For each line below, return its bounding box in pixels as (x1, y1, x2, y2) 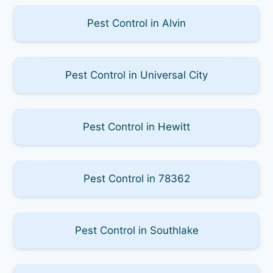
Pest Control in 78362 (83, 172, 190, 185)
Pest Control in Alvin (87, 16, 186, 29)
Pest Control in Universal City (65, 68, 208, 81)
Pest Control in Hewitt (83, 120, 190, 133)
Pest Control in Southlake (74, 224, 199, 236)
